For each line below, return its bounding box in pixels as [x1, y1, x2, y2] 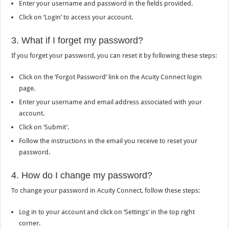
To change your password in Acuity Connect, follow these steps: [11, 187, 200, 195]
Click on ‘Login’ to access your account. [19, 13, 133, 21]
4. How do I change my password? [11, 170, 153, 181]
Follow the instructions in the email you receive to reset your [19, 137, 198, 145]
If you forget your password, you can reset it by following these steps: [11, 52, 217, 60]
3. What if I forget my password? [11, 35, 144, 46]
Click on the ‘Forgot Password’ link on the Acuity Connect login [19, 73, 202, 81]
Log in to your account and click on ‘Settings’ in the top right [19, 208, 195, 216]
